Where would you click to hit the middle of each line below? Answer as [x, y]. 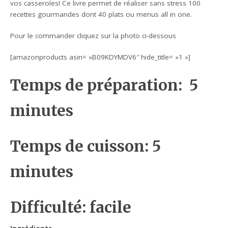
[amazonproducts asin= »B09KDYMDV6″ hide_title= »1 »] [101, 57]
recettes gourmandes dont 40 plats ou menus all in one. [101, 14]
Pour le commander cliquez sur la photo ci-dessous [93, 36]
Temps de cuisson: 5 [86, 147]
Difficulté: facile [71, 208]
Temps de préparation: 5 [104, 85]
